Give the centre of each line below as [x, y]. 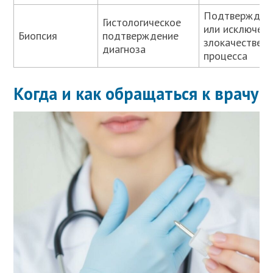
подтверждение [141, 36]
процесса [226, 56]
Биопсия [38, 36]
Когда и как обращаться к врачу [136, 94]
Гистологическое [142, 23]
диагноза [124, 49]
